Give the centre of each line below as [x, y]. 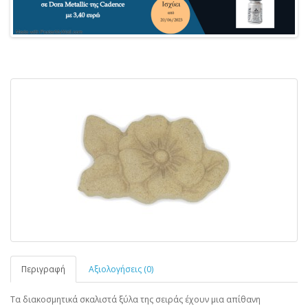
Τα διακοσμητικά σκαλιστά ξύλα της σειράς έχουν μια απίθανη [135, 300]
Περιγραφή [43, 269]
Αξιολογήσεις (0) [121, 269]
